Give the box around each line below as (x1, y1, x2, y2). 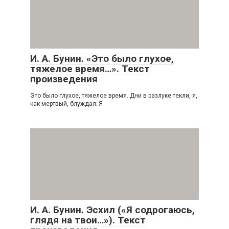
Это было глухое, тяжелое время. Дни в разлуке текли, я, (30, 91, 197, 99)
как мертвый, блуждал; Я (30, 100, 103, 107)
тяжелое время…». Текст (30, 62, 150, 75)
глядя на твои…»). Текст (30, 214, 146, 226)
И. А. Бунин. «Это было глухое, (30, 52, 174, 64)
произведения (30, 73, 98, 85)
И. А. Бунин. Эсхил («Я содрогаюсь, (30, 203, 195, 216)
